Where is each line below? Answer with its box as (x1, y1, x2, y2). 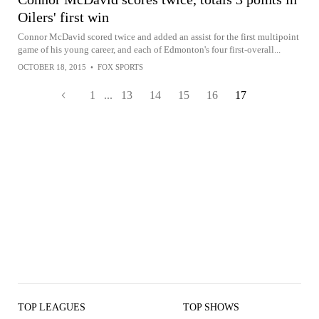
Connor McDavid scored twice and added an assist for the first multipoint (18, 31, 299, 42)
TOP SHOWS (183, 301, 239, 313)
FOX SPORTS (98, 62, 143, 71)
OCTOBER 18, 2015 (18, 62, 86, 71)
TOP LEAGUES (18, 301, 85, 313)
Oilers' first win (18, 9, 109, 25)
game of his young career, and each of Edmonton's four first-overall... (18, 43, 281, 55)
